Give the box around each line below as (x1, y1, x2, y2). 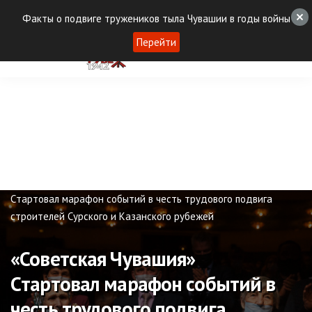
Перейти (136, 36, 176, 49)
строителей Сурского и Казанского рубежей (10, 210, 214, 223)
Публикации (10, 175, 65, 188)
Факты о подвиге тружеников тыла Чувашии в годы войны (22, 12, 290, 25)
